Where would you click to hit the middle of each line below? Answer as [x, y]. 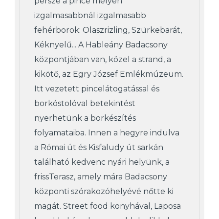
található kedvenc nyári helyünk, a [102, 162]
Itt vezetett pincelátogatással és [97, 88]
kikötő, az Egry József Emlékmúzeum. [109, 74]
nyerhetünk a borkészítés [85, 118]
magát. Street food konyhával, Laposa [108, 206]
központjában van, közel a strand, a [103, 59]
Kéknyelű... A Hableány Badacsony [101, 44]
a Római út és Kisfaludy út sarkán [99, 147]
